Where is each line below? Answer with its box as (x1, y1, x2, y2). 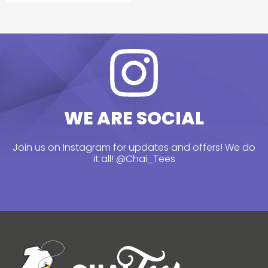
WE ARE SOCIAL (64, 106, 204, 132)
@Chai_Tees (115, 151, 175, 166)
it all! (93, 151, 116, 166)
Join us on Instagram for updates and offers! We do (13, 140, 255, 154)
